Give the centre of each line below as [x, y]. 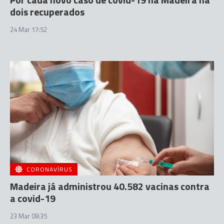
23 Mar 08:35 [28, 216]
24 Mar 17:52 [28, 29]
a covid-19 [33, 198]
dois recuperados [47, 11]
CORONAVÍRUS [49, 169]
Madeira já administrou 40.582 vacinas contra [110, 186]
